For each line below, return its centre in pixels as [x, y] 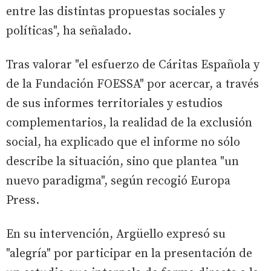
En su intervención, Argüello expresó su [116, 234]
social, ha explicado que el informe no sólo [123, 142]
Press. [23, 200]
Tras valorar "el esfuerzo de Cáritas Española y [133, 65]
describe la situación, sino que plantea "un [122, 162]
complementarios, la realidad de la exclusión [129, 123]
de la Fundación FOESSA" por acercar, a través [132, 84]
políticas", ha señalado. [69, 31]
